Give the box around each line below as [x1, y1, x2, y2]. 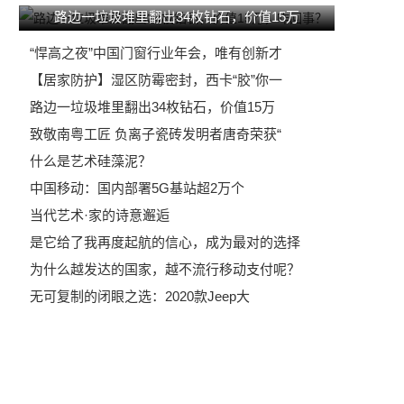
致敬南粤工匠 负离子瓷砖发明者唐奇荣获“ [30, 126, 281, 142]
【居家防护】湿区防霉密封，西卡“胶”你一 [30, 72, 282, 87]
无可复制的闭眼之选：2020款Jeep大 [30, 289, 250, 304]
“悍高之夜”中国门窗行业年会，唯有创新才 [30, 45, 282, 60]
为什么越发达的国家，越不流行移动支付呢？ [30, 262, 300, 277]
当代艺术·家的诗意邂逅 [30, 207, 170, 223]
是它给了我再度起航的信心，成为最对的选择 [30, 234, 300, 250]
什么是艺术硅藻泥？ [30, 153, 151, 169]
